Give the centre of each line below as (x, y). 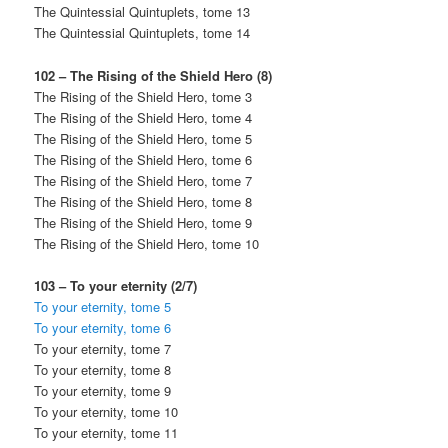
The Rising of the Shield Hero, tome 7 (143, 180)
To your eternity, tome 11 (106, 432)
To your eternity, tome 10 (106, 411)
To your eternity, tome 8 (103, 369)
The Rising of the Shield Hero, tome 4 (143, 117)
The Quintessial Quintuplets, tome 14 (142, 33)
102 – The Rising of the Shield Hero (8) (153, 75)
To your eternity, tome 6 (103, 327)
